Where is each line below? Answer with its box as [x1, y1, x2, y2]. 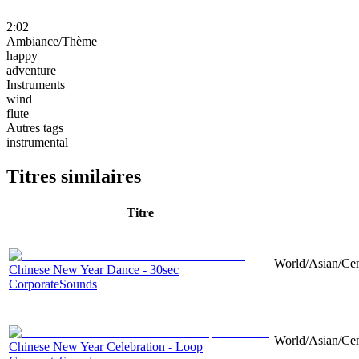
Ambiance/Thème [6, 34, 97, 48]
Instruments [6, 77, 65, 91]
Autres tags [6, 120, 63, 135]
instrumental [6, 135, 68, 149]
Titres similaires [6, 165, 141, 187]
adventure [6, 63, 56, 77]
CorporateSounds [9, 276, 97, 291]
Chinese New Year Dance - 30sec [9, 262, 179, 276]
